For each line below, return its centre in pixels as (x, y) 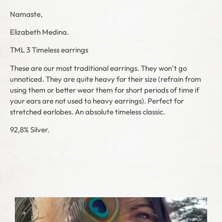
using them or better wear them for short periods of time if (105, 90)
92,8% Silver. (30, 130)
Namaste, (26, 14)
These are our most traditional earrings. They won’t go (98, 68)
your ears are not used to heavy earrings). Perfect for (97, 101)
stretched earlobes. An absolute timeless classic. (87, 111)
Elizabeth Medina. (39, 32)
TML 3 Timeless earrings (49, 50)
